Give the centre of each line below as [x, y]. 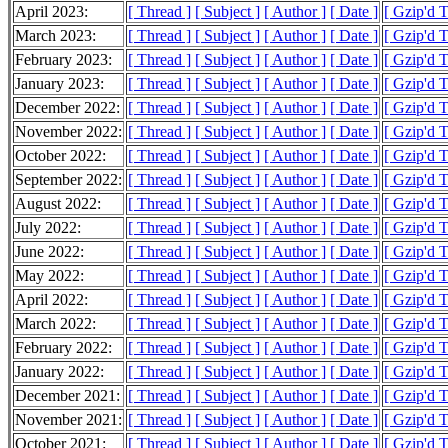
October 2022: [60, 156]
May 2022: [49, 276]
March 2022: [55, 324]
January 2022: [59, 372]
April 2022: [51, 300]
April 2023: [51, 12]
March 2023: [55, 36]
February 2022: [63, 348]
